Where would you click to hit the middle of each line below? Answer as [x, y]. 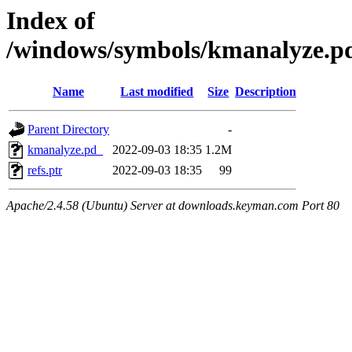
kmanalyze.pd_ [65, 150]
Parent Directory [68, 130]
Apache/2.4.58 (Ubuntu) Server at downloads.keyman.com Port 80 [173, 206]
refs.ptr [45, 170]
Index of [51, 20]
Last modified [157, 92]
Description [266, 92]
